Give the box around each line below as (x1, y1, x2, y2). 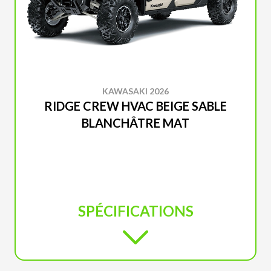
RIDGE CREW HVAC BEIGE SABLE (44, 98, 227, 113)
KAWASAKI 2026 (102, 85, 169, 96)
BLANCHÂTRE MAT (82, 115, 189, 130)
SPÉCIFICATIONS (77, 201, 194, 220)
